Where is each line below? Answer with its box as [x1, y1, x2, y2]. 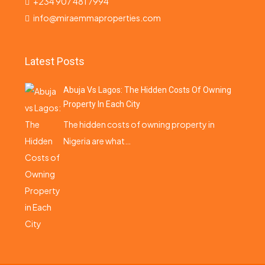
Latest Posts [25, 55, 85, 67]
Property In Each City [63, 99, 140, 109]
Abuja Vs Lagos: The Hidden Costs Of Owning [63, 85, 231, 95]
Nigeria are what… [63, 135, 131, 146]
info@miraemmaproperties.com [33, 12, 161, 23]
